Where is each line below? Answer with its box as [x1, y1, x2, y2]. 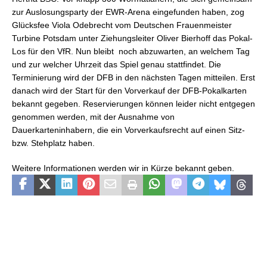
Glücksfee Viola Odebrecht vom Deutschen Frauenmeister [12, 20, 232, 30]
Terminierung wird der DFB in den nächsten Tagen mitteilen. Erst [12, 72, 255, 82]
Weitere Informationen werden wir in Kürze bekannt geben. [12, 163, 234, 173]
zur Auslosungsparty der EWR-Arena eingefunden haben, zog [12, 7, 244, 17]
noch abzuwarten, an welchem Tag [119, 46, 250, 56]
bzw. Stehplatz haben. [12, 138, 95, 148]
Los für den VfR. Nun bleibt [12, 46, 114, 56]
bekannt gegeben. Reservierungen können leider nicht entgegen [12, 98, 255, 108]
